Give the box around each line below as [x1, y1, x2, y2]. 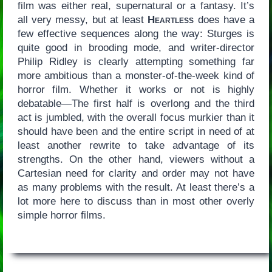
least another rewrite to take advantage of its [17, 139, 255, 151]
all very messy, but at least [17, 13, 148, 25]
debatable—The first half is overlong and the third [17, 97, 255, 109]
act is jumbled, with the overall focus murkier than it [17, 111, 255, 123]
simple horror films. [17, 209, 106, 221]
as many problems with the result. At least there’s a [17, 181, 255, 193]
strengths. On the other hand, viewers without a [17, 153, 255, 165]
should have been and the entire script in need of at [17, 125, 255, 137]
